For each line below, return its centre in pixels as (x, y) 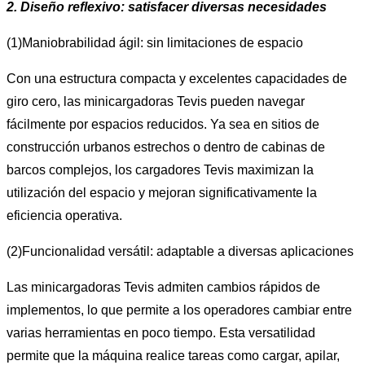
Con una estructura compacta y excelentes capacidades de (177, 78)
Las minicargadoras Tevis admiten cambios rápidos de (163, 287)
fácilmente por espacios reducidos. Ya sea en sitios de (163, 124)
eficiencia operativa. (64, 215)
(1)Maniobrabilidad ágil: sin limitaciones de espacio (155, 42)
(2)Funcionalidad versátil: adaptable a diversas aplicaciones (180, 251)
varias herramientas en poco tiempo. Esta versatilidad (161, 332)
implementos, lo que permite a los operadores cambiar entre (179, 310)
